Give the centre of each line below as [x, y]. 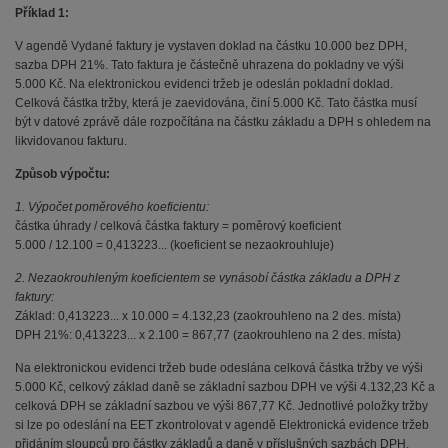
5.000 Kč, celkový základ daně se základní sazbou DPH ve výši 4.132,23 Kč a [225, 387]
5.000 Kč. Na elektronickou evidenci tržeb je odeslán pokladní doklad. [204, 84]
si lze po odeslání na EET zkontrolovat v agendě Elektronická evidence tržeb [222, 425]
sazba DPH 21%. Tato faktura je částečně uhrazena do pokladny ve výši [209, 65]
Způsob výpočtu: [62, 174]
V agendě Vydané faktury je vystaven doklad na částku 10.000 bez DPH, [211, 46]
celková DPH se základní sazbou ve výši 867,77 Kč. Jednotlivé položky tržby [221, 406]
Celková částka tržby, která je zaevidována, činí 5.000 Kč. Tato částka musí [216, 103]
